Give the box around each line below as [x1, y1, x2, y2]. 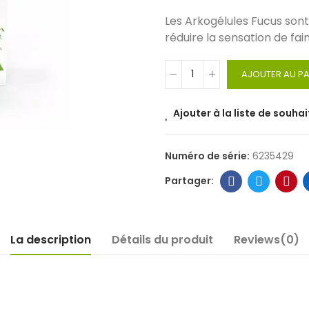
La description [10, 231, 91, 248]
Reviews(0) [233, 231, 299, 248]
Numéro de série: [165, 148, 252, 163]
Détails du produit [111, 231, 213, 248]
